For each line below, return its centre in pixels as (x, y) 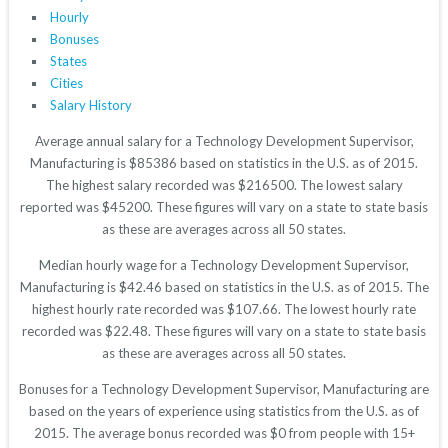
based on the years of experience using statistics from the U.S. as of (224, 411)
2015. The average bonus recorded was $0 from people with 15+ (224, 433)
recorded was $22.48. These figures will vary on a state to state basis (224, 331)
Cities (66, 83)
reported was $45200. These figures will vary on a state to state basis (224, 207)
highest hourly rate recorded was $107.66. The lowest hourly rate (224, 309)
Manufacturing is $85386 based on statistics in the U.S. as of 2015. (224, 163)
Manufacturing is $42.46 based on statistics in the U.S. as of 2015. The (224, 287)
